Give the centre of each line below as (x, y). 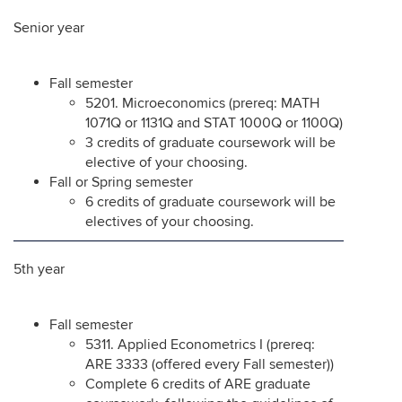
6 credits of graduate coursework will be (210, 202)
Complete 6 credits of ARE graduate (198, 384)
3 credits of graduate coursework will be (210, 143)
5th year (39, 269)
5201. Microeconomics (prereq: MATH (202, 103)
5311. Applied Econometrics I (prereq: (200, 345)
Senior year (49, 28)
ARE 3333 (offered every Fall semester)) (210, 364)
